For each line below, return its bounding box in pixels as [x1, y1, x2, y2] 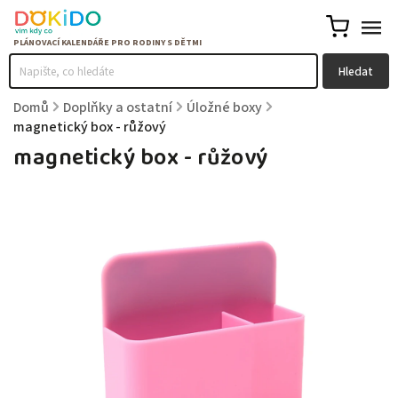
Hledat [338, 62, 373, 80]
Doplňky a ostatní [63, 98, 172, 117]
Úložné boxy [187, 98, 262, 117]
